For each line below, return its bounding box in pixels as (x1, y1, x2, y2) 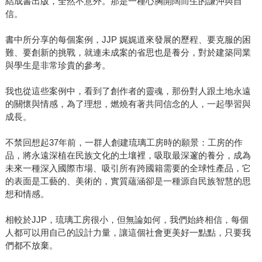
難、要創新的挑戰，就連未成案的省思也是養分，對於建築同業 (5, 47, 251, 58)
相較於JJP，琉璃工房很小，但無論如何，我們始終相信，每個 (5, 215, 249, 225)
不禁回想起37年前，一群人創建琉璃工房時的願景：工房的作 (5, 137, 243, 148)
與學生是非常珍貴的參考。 (5, 60, 111, 71)
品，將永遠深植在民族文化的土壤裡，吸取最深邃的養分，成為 (5, 150, 251, 161)
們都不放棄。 (5, 240, 58, 251)
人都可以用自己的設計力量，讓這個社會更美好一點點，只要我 (5, 227, 251, 238)
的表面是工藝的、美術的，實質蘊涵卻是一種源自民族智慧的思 (5, 176, 251, 187)
